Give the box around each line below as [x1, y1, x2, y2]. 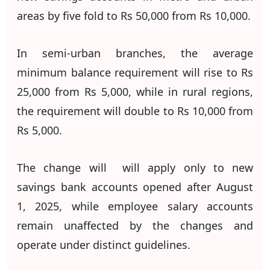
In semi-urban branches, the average [17, 46, 253, 60]
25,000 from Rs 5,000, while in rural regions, [17, 84, 253, 99]
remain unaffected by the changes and [17, 218, 253, 233]
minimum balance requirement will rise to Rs [17, 65, 253, 80]
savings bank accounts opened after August [17, 180, 253, 194]
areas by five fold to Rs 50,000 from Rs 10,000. [17, 8, 251, 23]
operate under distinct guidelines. [17, 237, 190, 252]
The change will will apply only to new [17, 160, 253, 175]
